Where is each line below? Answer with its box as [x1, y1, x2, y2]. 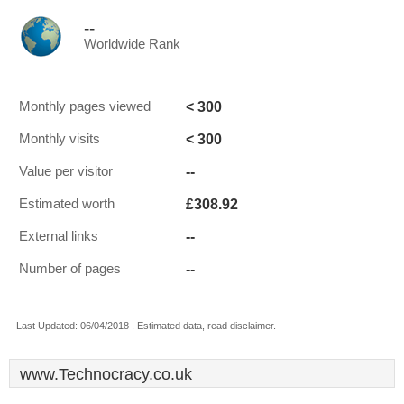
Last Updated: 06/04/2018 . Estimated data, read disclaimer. [16, 320, 276, 331]
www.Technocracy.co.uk [20, 365, 192, 383]
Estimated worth [19, 197, 115, 211]
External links [19, 229, 98, 243]
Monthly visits [19, 132, 100, 146]
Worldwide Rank [84, 37, 180, 51]
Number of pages [19, 262, 121, 276]
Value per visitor [19, 164, 113, 179]
